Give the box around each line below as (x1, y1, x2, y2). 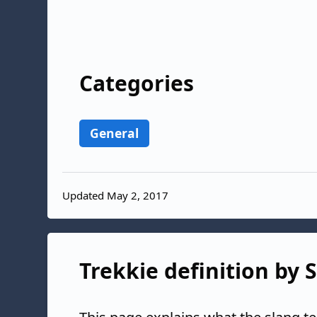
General (90, 125, 139, 142)
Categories (79, 69, 194, 98)
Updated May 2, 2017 (62, 188, 168, 202)
